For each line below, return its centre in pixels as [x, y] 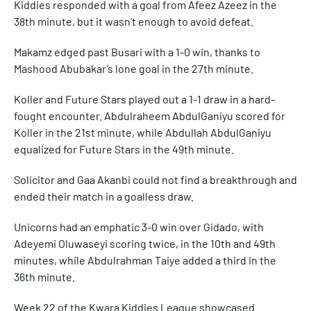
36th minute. [44, 276]
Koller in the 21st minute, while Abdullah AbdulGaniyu [143, 132]
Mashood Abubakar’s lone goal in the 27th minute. [134, 68]
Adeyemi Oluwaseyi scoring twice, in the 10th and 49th [145, 243]
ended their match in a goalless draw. [104, 196]
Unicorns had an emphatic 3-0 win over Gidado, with [139, 226]
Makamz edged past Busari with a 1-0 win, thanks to [137, 51]
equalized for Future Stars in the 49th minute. [124, 149]
